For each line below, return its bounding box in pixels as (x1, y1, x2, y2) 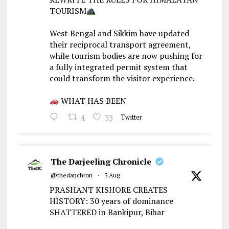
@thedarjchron (50, 171, 93, 179)
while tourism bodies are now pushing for (49, 50, 202, 62)
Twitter (121, 113, 143, 122)
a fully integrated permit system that (49, 61, 188, 73)
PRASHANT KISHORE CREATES (49, 184, 168, 196)
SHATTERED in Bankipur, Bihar (49, 207, 165, 218)
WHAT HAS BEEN (58, 95, 126, 107)
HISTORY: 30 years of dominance (49, 195, 173, 207)
